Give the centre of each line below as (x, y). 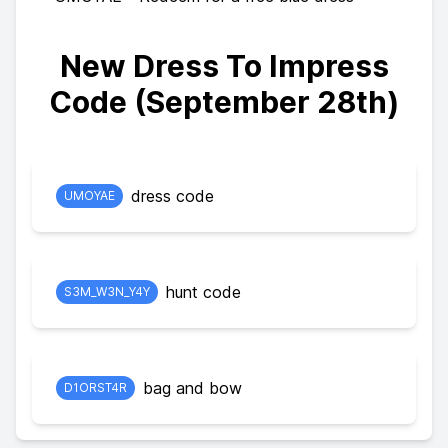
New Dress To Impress (224, 66)
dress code (172, 196)
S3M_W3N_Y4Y (107, 291)
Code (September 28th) (224, 102)
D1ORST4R (95, 387)
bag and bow (192, 388)
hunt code (203, 292)
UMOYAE (89, 195)
